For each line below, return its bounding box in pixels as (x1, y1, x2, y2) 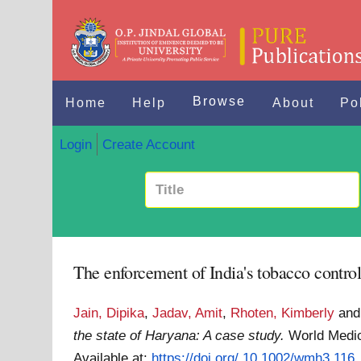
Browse (193, 94, 247, 108)
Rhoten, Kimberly (230, 305, 335, 321)
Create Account (102, 135, 195, 152)
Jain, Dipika (73, 305, 145, 321)
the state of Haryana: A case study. (73, 327, 285, 343)
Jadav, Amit (152, 305, 223, 321)
